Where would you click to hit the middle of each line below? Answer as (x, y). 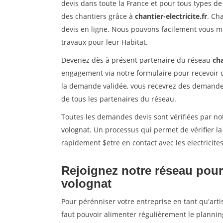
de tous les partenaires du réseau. (119, 99)
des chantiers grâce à (98, 16)
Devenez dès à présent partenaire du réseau (137, 60)
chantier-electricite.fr (171, 16)
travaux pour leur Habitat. (105, 42)
